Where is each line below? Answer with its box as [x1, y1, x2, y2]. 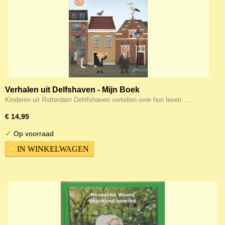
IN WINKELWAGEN [17, 144, 89, 153]
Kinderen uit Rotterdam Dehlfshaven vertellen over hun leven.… [5, 96, 190, 103]
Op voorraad [12, 130, 54, 138]
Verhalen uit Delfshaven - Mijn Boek [5, 85, 140, 94]
